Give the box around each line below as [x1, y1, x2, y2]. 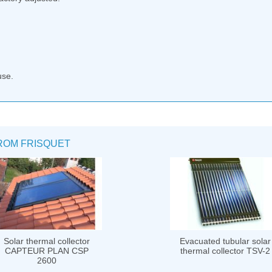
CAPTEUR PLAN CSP [5, 246, 89, 256]
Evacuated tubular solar [180, 236, 271, 246]
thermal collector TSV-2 [180, 246, 270, 256]
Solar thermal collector [4, 236, 90, 246]
